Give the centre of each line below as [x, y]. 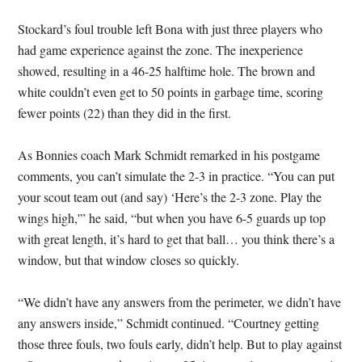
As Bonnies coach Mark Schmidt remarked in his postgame [169, 155]
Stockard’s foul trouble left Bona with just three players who [170, 29]
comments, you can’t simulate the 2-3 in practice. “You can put [177, 176]
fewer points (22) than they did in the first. [125, 113]
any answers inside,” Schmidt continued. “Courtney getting [169, 323]
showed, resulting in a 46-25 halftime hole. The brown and [167, 71]
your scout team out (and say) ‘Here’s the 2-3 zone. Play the [170, 197]
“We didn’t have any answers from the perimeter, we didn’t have [180, 302]
